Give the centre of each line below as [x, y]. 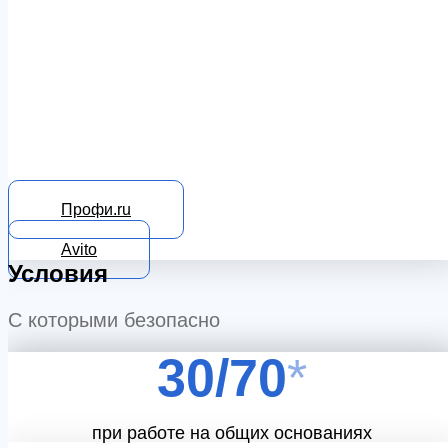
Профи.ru [96, 209]
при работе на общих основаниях [232, 432]
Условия [58, 273]
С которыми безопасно [114, 319]
